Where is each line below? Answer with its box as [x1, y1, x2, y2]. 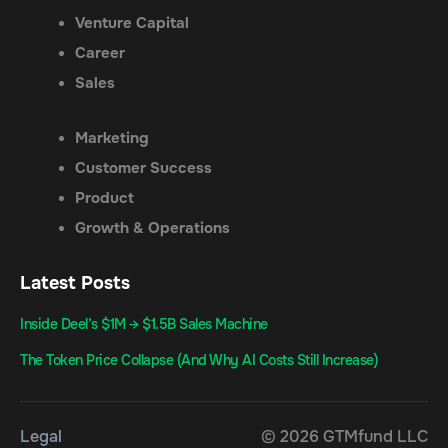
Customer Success [75, 158, 212, 178]
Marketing [75, 128, 149, 148]
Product [75, 188, 134, 208]
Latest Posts [20, 272, 130, 294]
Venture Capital [75, 13, 189, 33]
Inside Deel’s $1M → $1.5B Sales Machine [20, 315, 268, 333]
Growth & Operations [75, 218, 230, 238]
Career [75, 43, 125, 63]
